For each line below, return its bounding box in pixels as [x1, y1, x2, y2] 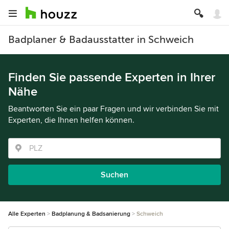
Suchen [101, 170, 128, 180]
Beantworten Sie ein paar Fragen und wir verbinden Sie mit [8, 104, 219, 114]
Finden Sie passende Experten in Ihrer [8, 70, 215, 85]
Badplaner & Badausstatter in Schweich [8, 34, 194, 45]
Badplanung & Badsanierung [52, 210, 130, 218]
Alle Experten [8, 210, 45, 218]
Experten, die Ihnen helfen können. [8, 115, 134, 125]
